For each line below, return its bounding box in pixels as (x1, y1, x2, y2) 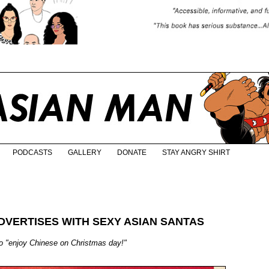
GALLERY (68, 148, 101, 157)
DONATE (117, 148, 147, 157)
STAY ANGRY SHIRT (162, 148, 230, 157)
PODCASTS (13, 148, 52, 157)
